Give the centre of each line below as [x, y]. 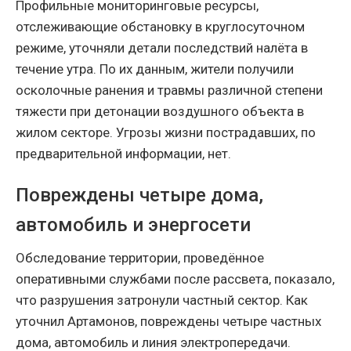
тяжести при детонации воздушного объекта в [160, 111]
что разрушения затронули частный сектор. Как [162, 300]
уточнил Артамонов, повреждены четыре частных [168, 321]
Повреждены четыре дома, [139, 195]
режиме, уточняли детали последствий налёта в [162, 47]
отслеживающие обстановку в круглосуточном [160, 26]
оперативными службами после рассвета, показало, [175, 279]
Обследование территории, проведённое [140, 257]
